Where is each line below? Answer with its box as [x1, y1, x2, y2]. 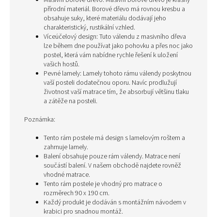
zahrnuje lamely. [44, 142, 88, 152]
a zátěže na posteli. [44, 96, 97, 106]
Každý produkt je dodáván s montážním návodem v [44, 198, 186, 207]
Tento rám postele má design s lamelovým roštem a [44, 133, 185, 143]
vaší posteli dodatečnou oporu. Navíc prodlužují [44, 78, 177, 88]
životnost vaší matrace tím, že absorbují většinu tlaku [44, 87, 189, 97]
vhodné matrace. [44, 170, 90, 180]
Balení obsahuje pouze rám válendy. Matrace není [44, 152, 180, 161]
